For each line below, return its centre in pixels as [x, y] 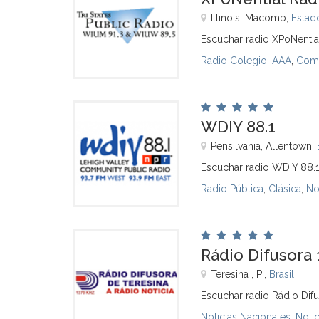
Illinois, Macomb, [251, 18]
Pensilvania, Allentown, [264, 146]
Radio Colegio [234, 61]
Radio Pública [232, 189]
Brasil [282, 274]
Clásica [285, 189]
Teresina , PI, [240, 274]
